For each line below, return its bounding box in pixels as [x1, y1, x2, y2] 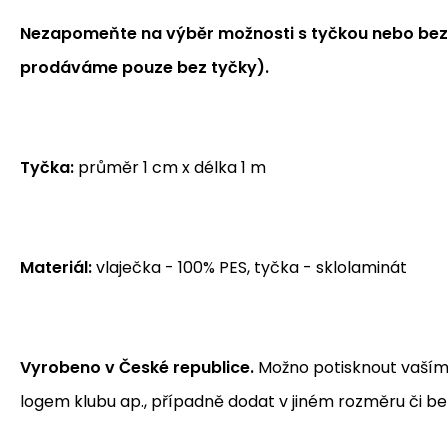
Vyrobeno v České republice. [20, 355, 254, 379]
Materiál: [20, 255, 92, 279]
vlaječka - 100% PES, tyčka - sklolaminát [92, 255, 407, 279]
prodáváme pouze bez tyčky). [20, 55, 273, 79]
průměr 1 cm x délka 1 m [74, 155, 266, 179]
